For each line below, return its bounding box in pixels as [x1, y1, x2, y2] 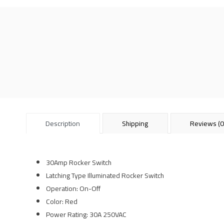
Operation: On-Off [46, 182, 100, 195]
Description [45, 116, 80, 130]
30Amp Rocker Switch [46, 156, 111, 169]
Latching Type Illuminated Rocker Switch [46, 169, 164, 182]
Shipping [122, 116, 148, 130]
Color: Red [46, 195, 77, 208]
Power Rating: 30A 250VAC [46, 208, 126, 221]
